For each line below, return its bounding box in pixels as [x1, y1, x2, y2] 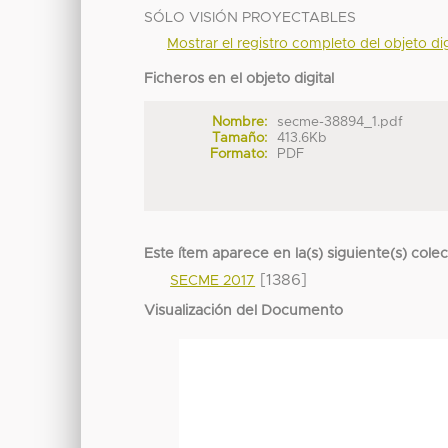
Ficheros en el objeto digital [144, 72, 335, 87]
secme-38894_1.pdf [277, 115, 404, 130]
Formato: [209, 147, 267, 162]
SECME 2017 [170, 274, 256, 289]
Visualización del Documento [144, 304, 344, 319]
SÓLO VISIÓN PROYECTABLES [144, 11, 357, 26]
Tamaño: [211, 131, 267, 146]
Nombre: [211, 115, 267, 130]
